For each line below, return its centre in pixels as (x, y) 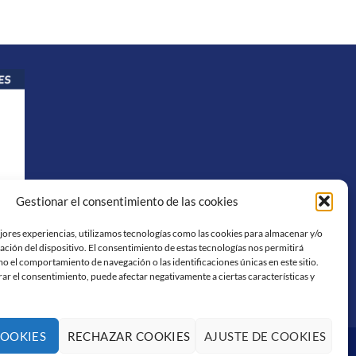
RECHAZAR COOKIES (129, 336)
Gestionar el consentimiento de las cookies (127, 201)
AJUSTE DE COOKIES (265, 336)
